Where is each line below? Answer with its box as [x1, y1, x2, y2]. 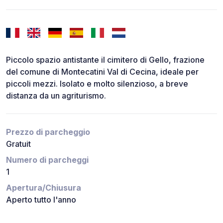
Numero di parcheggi [6, 155, 89, 165]
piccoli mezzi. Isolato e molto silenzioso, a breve [6, 79, 188, 89]
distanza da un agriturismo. [6, 91, 106, 101]
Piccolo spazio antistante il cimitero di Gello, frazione [6, 55, 205, 65]
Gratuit [6, 139, 31, 149]
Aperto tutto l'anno [6, 195, 76, 205]
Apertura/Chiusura [6, 183, 81, 193]
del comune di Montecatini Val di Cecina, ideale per [6, 67, 199, 77]
